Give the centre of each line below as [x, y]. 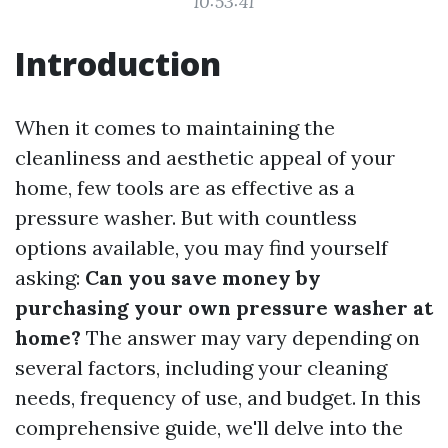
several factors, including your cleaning [201, 367]
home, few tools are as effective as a [185, 187]
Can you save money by [203, 277]
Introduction [118, 63]
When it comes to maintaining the [175, 127]
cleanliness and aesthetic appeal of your [205, 157]
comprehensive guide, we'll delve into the [209, 427]
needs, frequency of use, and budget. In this [218, 397]
